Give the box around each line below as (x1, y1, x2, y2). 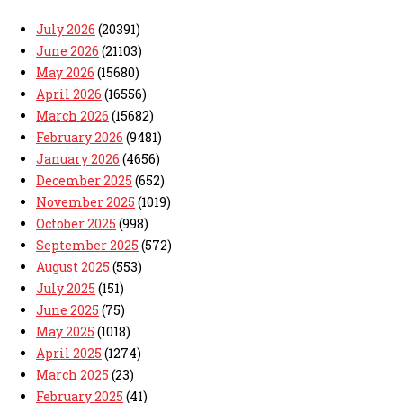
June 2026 (36, 42, 99, 60)
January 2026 (36, 150, 120, 168)
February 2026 (36, 129, 123, 147)
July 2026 (36, 21, 95, 39)
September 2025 (36, 237, 139, 255)
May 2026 (36, 64, 94, 82)
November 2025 (36, 193, 135, 211)
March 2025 (36, 366, 109, 384)
